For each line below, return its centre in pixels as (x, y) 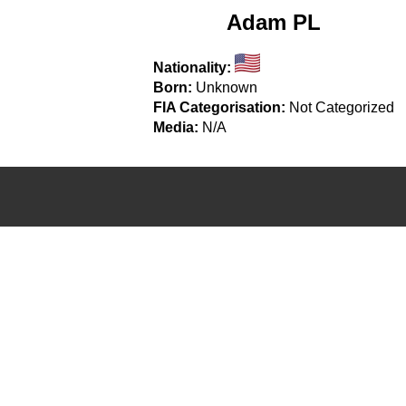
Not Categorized (342, 107)
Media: (176, 127)
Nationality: (193, 67)
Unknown (227, 87)
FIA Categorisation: (220, 107)
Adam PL (274, 22)
